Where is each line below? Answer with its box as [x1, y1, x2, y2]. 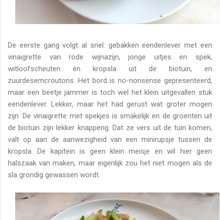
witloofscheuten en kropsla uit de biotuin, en [8, 64, 212, 73]
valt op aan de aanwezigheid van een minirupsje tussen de [8, 135, 212, 144]
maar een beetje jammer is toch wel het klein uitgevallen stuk [8, 87, 212, 97]
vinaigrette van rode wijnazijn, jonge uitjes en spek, [8, 52, 212, 61]
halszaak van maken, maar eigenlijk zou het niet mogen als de [8, 158, 212, 167]
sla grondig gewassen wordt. [8, 170, 100, 179]
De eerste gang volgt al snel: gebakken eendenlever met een [8, 40, 212, 50]
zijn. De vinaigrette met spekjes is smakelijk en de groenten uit [8, 111, 212, 120]
